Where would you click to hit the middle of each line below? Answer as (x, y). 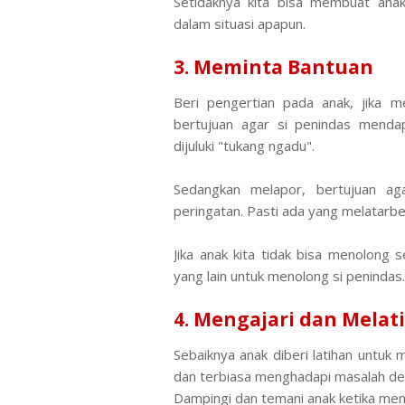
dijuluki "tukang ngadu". (246, 146)
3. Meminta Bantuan (273, 67)
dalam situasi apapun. (240, 24)
